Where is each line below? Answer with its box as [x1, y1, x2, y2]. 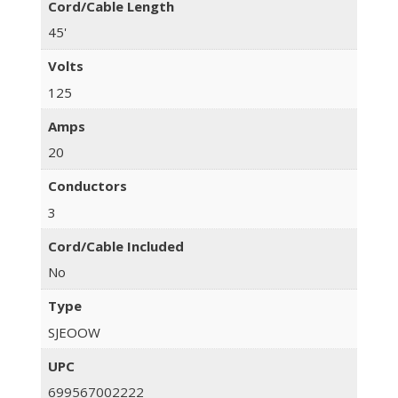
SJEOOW [47, 322, 100, 341]
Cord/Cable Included [47, 236, 184, 255]
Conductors [47, 177, 127, 195]
